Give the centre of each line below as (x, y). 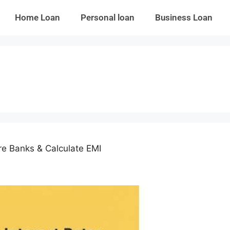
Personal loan (107, 17)
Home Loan (37, 17)
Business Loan (184, 17)
